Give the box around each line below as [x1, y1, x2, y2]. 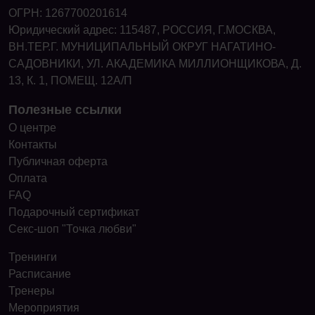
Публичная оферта [8, 155, 108, 167]
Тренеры [8, 284, 55, 297]
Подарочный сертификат [8, 205, 139, 218]
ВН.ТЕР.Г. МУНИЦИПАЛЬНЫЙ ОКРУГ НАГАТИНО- [8, 40, 276, 53]
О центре [8, 121, 56, 134]
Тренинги [8, 250, 57, 263]
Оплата [8, 172, 47, 184]
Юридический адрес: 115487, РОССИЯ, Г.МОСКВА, [8, 23, 276, 36]
